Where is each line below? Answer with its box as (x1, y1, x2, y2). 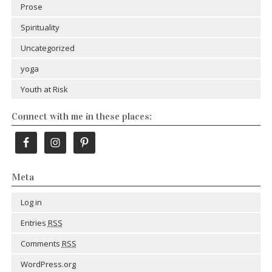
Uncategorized (20, 42, 75, 53)
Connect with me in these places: (11, 110, 152, 122)
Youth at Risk (20, 83, 68, 95)
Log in (20, 196, 42, 208)
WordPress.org (20, 258, 76, 270)
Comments (20, 237, 62, 249)
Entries (20, 217, 48, 228)
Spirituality (20, 21, 59, 33)
